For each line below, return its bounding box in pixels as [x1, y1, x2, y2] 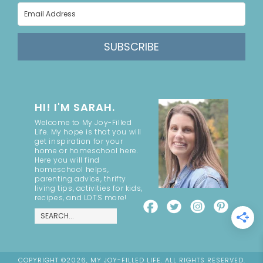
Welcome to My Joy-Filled [35, 117, 132, 128]
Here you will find [35, 155, 100, 166]
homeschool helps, [35, 164, 109, 175]
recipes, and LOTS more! [35, 193, 127, 203]
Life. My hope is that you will [35, 127, 142, 137]
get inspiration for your [35, 136, 123, 147]
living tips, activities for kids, [35, 183, 143, 194]
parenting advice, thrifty [35, 174, 127, 184]
